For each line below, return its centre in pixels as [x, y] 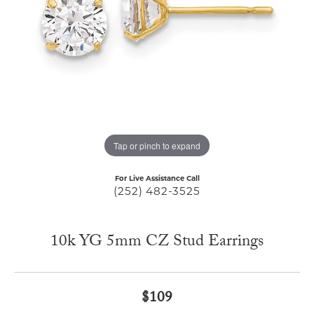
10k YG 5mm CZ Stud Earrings [157, 243]
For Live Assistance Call [157, 178]
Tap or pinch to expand [157, 145]
